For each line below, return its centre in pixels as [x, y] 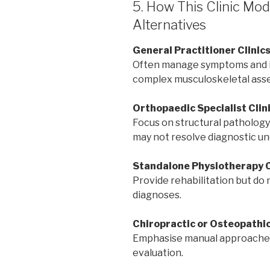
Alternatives [169, 24]
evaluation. [158, 253]
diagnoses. [157, 195]
